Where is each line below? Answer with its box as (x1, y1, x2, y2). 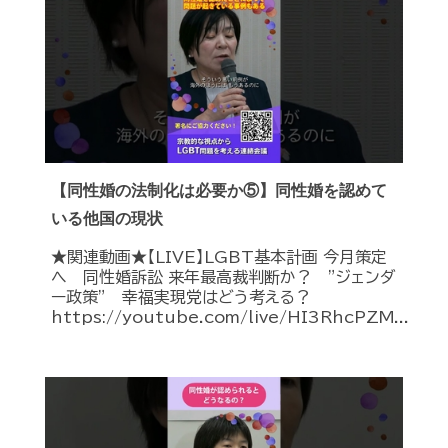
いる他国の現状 (51, 209, 163, 227)
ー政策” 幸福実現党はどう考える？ (51, 288, 311, 305)
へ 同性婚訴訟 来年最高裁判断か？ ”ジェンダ (51, 268, 396, 285)
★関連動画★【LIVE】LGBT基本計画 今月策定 (51, 248, 387, 265)
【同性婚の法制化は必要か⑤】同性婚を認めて (51, 181, 387, 199)
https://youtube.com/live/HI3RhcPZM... (51, 308, 409, 325)
